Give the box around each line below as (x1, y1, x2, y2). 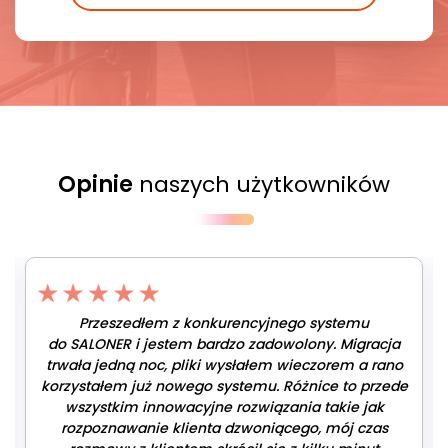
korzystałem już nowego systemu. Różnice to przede (40, 375, 408, 396)
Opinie (58, 168, 133, 200)
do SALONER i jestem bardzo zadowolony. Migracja (48, 333, 400, 354)
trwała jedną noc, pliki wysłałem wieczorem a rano (45, 354, 403, 375)
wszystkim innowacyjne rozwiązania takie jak (64, 396, 384, 417)
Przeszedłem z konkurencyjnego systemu (79, 312, 369, 333)
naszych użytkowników (133, 168, 390, 200)
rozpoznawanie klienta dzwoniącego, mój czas (60, 417, 388, 438)
